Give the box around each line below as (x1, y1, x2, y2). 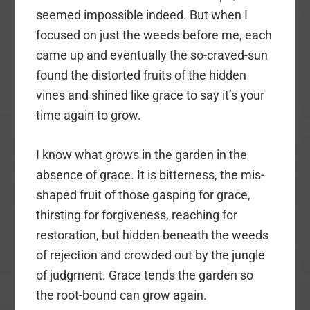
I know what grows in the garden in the (36, 147, 248, 163)
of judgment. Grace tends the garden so (36, 268, 254, 283)
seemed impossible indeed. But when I (36, 8, 248, 23)
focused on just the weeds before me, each (36, 28, 273, 43)
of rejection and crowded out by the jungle (36, 248, 266, 263)
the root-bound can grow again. (36, 288, 208, 303)
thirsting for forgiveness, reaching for (36, 208, 238, 223)
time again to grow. (36, 108, 142, 123)
